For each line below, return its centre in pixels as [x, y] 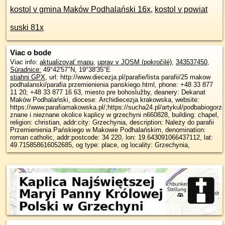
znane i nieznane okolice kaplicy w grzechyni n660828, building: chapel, [115, 115]
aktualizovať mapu [67, 62]
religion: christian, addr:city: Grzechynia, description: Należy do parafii [112, 122]
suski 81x [27, 27]
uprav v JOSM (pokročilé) [135, 62]
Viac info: [25, 62]
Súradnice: [26, 70]
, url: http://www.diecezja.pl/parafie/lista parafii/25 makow [128, 77]
